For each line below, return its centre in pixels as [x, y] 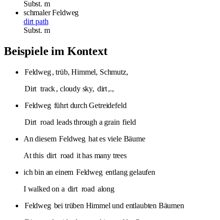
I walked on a [45, 189]
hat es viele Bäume [116, 138]
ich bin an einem [50, 172]
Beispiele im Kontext [56, 51]
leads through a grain [88, 122]
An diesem [41, 138]
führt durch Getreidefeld [89, 105]
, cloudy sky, [76, 88]
